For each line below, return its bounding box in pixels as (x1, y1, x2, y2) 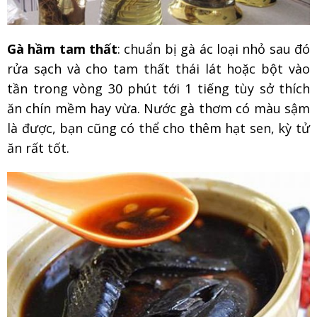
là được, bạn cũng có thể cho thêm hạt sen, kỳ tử (7, 119, 310, 137)
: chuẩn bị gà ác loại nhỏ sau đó (117, 40, 311, 57)
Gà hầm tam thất (7, 40, 118, 57)
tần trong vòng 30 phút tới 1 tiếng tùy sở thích (7, 79, 310, 97)
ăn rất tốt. (7, 139, 69, 156)
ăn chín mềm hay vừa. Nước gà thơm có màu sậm (7, 99, 310, 117)
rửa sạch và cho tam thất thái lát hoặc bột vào (7, 59, 310, 77)
